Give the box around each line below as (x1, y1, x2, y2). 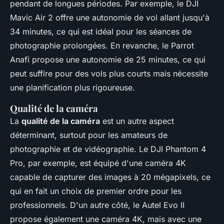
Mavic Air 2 (10, 12, 53, 23)
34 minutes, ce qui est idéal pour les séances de (10, 26, 191, 37)
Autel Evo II (142, 200, 184, 210)
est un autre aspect (100, 116, 174, 126)
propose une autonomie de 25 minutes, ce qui (29, 54, 205, 65)
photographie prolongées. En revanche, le (10, 40, 171, 51)
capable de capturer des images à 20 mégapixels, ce (10, 172, 210, 182)
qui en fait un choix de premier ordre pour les (10, 186, 181, 196)
